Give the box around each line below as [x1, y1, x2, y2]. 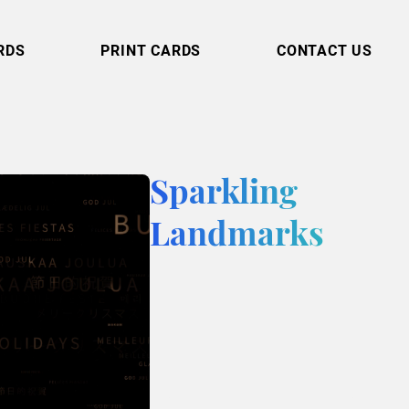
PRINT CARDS [100, 40, 202, 60]
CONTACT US [277, 40, 372, 60]
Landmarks [150, 220, 325, 254]
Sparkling [150, 178, 299, 212]
